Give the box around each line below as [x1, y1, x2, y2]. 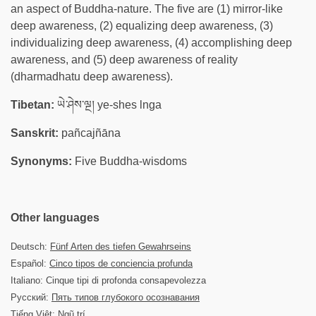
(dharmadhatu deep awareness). [11, 71, 173, 83]
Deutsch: [11, 241, 50, 252]
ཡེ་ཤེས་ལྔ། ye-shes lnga [54, 99, 162, 111]
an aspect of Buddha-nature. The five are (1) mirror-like [11, 3, 283, 15]
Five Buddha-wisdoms [72, 155, 187, 167]
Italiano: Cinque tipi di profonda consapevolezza [11, 275, 206, 286]
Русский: [11, 292, 51, 303]
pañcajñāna [59, 127, 121, 139]
